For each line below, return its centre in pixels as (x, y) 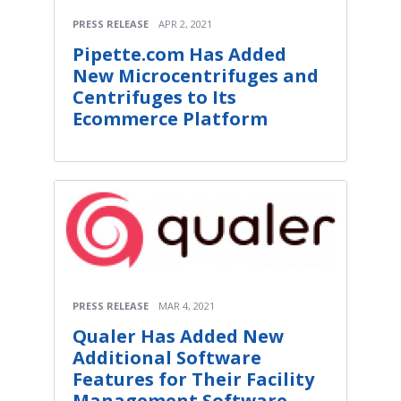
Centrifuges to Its (154, 97)
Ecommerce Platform (170, 118)
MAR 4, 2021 (187, 306)
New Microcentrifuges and (196, 75)
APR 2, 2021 (185, 23)
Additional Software (167, 358)
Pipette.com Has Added (179, 54)
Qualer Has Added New (178, 337)
